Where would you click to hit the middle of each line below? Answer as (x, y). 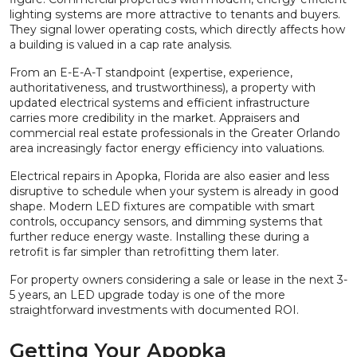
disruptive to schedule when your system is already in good (174, 192)
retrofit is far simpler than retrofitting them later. (144, 252)
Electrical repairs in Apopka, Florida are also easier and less (169, 177)
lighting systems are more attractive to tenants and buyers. (175, 15)
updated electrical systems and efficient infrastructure (160, 103)
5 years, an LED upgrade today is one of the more (147, 295)
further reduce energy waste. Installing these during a (159, 237)
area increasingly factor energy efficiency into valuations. (167, 149)
